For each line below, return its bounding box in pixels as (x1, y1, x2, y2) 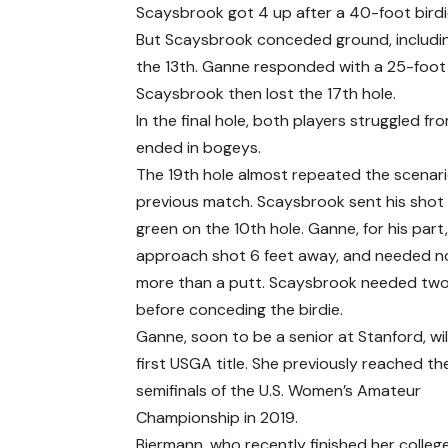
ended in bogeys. (136, 137, 262, 159)
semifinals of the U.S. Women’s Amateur (136, 380, 422, 402)
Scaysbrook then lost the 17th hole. (136, 83, 397, 105)
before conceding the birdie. (136, 299, 344, 321)
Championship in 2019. (136, 407, 299, 429)
